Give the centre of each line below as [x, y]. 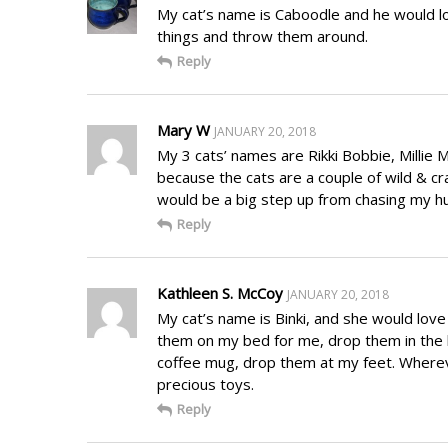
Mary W [183, 129]
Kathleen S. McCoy [220, 292]
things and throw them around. [262, 35]
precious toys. [205, 383]
